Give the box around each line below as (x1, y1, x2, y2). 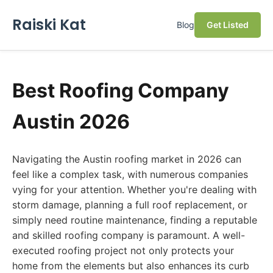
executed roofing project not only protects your (12, 244, 234, 257)
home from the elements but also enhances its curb (12, 260, 249, 272)
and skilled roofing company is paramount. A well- (12, 229, 245, 241)
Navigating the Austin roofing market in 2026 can (12, 153, 241, 165)
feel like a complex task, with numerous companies (12, 168, 248, 180)
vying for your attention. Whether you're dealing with (12, 183, 257, 196)
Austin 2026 (12, 110, 130, 133)
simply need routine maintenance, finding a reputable (12, 214, 257, 226)
